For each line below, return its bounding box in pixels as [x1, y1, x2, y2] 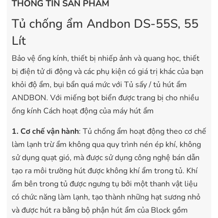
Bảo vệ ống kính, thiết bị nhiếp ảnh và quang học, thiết [12, 53, 200, 64]
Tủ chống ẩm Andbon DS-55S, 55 [12, 16, 199, 33]
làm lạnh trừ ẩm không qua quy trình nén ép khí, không [12, 139, 201, 150]
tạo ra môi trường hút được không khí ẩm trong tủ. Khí [12, 165, 198, 177]
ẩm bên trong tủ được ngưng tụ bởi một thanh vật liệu [12, 179, 198, 190]
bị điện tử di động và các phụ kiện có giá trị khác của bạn [12, 66, 203, 77]
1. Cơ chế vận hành [12, 126, 79, 137]
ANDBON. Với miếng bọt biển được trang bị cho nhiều [12, 92, 199, 104]
